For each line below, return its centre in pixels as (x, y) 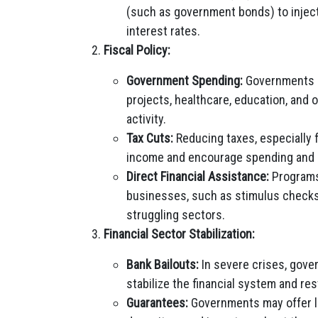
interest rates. (163, 31)
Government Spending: (185, 81)
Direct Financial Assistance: (198, 176)
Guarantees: (157, 303)
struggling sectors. (176, 215)
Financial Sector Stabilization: (179, 234)
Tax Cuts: (150, 138)
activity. (146, 119)
